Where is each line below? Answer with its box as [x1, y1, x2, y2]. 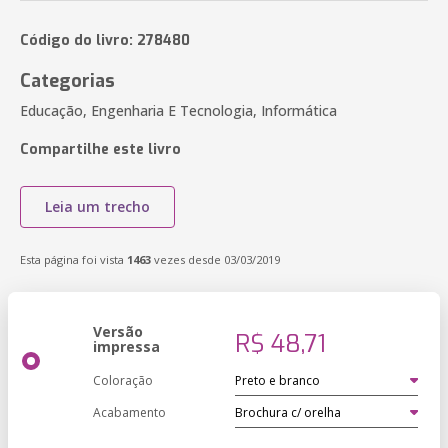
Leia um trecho [45, 197, 150, 216]
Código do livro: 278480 [20, 31, 190, 50]
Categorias [20, 69, 115, 93]
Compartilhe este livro [20, 140, 181, 159]
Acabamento [93, 404, 166, 421]
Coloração [93, 372, 153, 389]
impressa [93, 337, 160, 356]
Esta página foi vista [20, 252, 127, 267]
